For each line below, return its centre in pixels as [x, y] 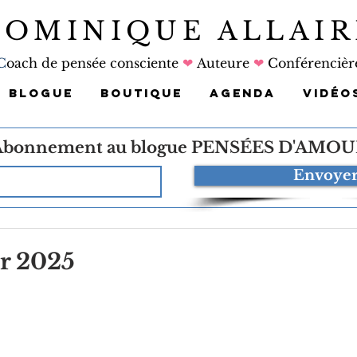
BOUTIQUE [141, 93]
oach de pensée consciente [94, 63]
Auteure [223, 63]
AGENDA [243, 93]
